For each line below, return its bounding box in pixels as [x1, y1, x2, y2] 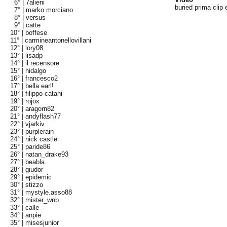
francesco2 [25, 74, 58, 82]
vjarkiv [25, 120, 45, 128]
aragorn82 [25, 105, 55, 112]
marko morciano [26, 6, 73, 14]
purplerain [25, 128, 54, 135]
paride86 [25, 143, 51, 150]
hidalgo [25, 67, 47, 74]
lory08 [25, 44, 44, 52]
